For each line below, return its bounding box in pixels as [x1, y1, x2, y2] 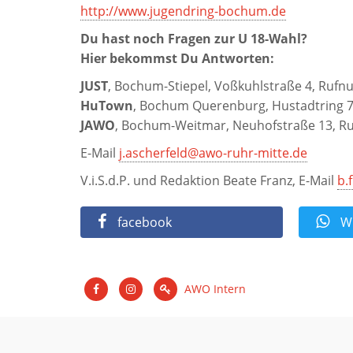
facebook [114, 214, 172, 232]
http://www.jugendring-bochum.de [80, 2, 286, 20]
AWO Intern [181, 281, 246, 297]
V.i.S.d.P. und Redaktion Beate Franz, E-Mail [80, 172, 337, 190]
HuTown [80, 97, 133, 115]
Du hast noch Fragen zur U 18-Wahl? [80, 30, 307, 48]
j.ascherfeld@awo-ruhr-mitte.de [119, 144, 307, 162]
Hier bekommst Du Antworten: [80, 50, 274, 68]
